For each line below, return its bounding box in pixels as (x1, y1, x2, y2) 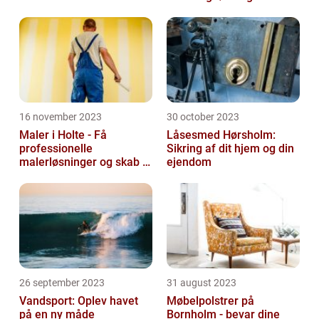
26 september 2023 (19, 277, 105, 289)
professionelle (19, 142, 93, 156)
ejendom (167, 155, 211, 169)
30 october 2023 (167, 111, 239, 123)
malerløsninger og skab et (19, 155, 152, 169)
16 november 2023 (19, 111, 102, 123)
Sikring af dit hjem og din (167, 142, 294, 156)
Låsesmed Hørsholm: (167, 128, 276, 142)
